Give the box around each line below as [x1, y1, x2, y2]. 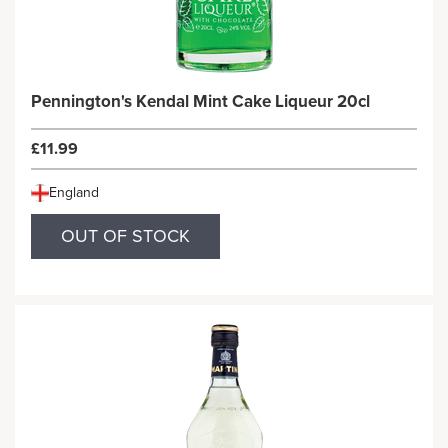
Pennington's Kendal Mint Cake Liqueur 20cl [31, 91, 370, 112]
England [49, 184, 99, 201]
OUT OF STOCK [61, 225, 190, 247]
